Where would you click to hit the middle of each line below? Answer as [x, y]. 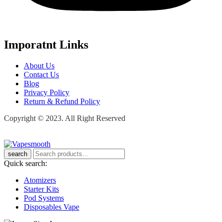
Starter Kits [41, 189]
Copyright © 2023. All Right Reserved [65, 118]
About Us [39, 66]
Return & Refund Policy [62, 102]
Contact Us [41, 75]
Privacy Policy [47, 93]
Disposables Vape [52, 207]
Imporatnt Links [46, 45]
